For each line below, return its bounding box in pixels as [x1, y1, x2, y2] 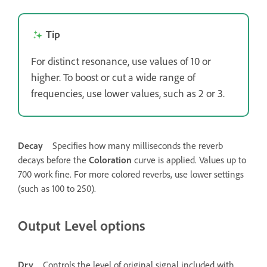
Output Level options [18, 216, 145, 234]
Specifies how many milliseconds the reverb [52, 139, 223, 151]
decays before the [18, 153, 89, 166]
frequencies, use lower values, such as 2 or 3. [31, 86, 225, 100]
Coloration [89, 153, 132, 166]
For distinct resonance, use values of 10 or [31, 54, 211, 67]
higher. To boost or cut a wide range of [31, 70, 195, 83]
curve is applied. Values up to [132, 153, 246, 166]
